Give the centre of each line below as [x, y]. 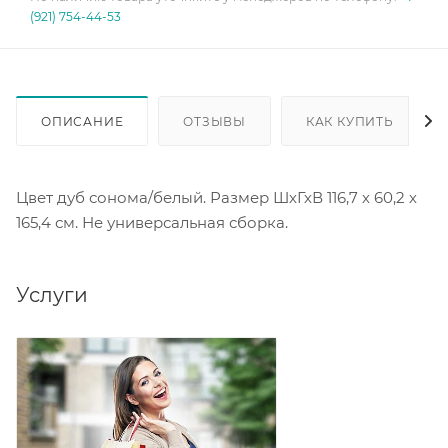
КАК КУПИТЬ [349, 121]
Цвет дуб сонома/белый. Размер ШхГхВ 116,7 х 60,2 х [216, 197]
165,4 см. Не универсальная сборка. [152, 222]
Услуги [52, 294]
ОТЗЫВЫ [215, 121]
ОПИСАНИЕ [82, 121]
